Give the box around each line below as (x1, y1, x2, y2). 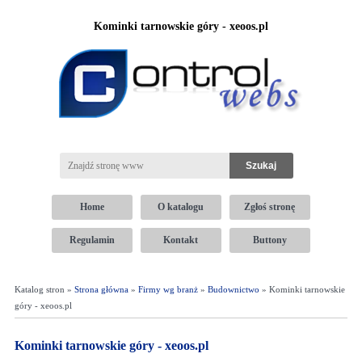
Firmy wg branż (137, 284, 198, 294)
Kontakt (163, 234, 199, 246)
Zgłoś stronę (244, 201, 296, 213)
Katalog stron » (14, 284, 74, 294)
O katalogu (158, 201, 204, 213)
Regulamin (69, 234, 115, 246)
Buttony (252, 234, 287, 246)
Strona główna (74, 284, 128, 294)
